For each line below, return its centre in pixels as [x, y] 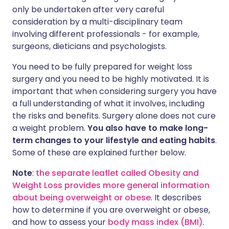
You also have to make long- [148, 128]
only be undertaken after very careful [88, 10]
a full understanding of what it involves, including [108, 104]
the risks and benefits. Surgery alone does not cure [114, 116]
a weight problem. [50, 128]
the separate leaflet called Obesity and [117, 173]
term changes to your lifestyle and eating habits [114, 141]
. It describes [176, 198]
